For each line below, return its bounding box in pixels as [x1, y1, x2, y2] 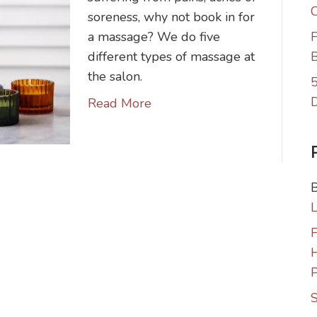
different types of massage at [88, 48, 255, 65]
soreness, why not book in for [88, 8, 255, 25]
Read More [88, 95, 151, 112]
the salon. [88, 68, 142, 85]
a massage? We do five [88, 28, 220, 45]
